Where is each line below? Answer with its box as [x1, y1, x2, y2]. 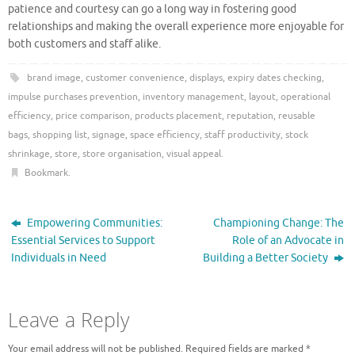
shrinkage [8, 147, 50, 161]
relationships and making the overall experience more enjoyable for [8, 19, 344, 33]
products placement [135, 109, 222, 123]
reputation [227, 109, 273, 123]
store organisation [82, 147, 162, 161]
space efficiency [130, 128, 200, 142]
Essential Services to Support [11, 234, 156, 248]
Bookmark [24, 166, 68, 180]
